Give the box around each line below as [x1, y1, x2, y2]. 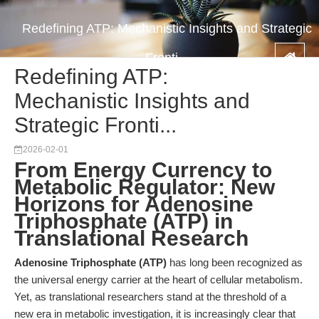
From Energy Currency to [14, 158, 272, 182]
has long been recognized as [167, 256, 303, 268]
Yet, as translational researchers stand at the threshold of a [14, 291, 286, 303]
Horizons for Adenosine [14, 192, 253, 216]
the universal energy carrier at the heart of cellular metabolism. [14, 273, 303, 286]
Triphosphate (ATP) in [14, 209, 233, 233]
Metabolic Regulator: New [14, 175, 275, 199]
